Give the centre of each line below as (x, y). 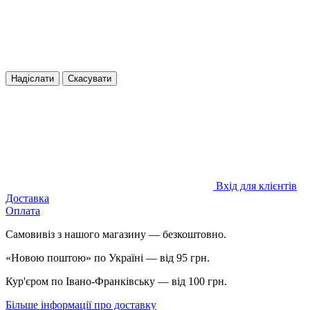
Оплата (23, 210)
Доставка (27, 198)
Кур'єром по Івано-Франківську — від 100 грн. (116, 281)
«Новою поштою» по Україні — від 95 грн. (108, 257)
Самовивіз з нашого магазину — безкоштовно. (116, 234)
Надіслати (33, 78)
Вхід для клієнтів (256, 185)
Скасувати (90, 78)
